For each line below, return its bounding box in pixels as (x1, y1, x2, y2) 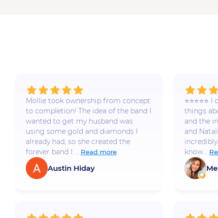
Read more (80, 148, 117, 156)
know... (184, 147, 208, 157)
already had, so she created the (25, 137, 130, 146)
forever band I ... (25, 147, 79, 157)
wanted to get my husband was (25, 117, 133, 126)
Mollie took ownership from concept (25, 96, 150, 106)
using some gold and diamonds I (25, 127, 138, 136)
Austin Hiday (47, 163, 95, 173)
